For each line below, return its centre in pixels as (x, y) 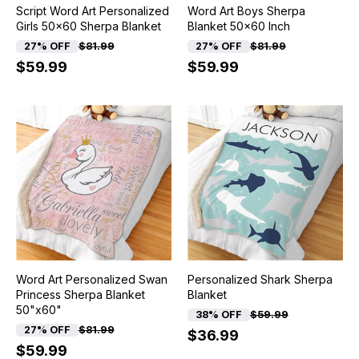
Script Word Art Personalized (92, 11)
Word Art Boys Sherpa (246, 11)
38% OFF (218, 315)
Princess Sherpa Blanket (80, 295)
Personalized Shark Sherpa (260, 280)
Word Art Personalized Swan (91, 280)
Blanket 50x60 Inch (238, 26)
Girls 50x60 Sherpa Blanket (88, 26)
